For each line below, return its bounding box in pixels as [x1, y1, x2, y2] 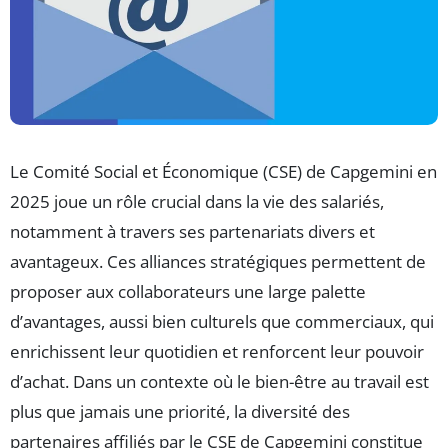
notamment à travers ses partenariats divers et [10, 220, 375, 244]
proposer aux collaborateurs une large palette [10, 280, 366, 304]
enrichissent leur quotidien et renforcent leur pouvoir [10, 340, 424, 364]
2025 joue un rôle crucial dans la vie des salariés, [10, 190, 384, 214]
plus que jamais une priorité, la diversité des [10, 400, 350, 424]
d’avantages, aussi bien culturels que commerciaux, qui [10, 310, 434, 334]
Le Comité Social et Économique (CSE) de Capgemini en [10, 160, 437, 184]
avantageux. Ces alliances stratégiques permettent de [10, 250, 426, 274]
